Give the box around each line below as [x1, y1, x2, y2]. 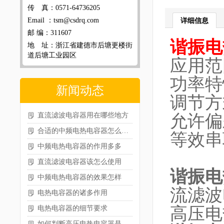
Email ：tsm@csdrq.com [27, 16, 99, 24]
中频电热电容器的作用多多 [37, 142, 121, 150]
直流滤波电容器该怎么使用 [37, 158, 121, 165]
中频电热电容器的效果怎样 [37, 173, 121, 181]
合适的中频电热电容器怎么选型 [121, 127, 128, 134]
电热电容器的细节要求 [37, 204, 107, 212]
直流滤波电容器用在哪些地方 [37, 111, 128, 119]
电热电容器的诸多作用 [37, 189, 107, 196]
